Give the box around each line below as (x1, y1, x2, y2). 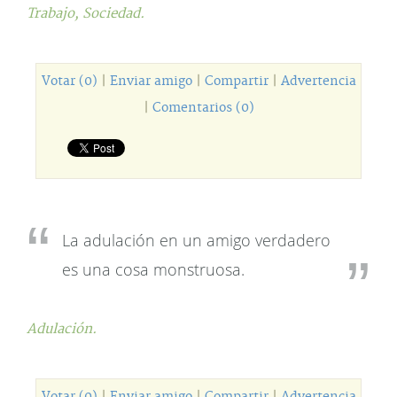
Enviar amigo (109, 74, 192, 90)
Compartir (204, 74, 269, 90)
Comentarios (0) (152, 100, 254, 116)
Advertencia (280, 74, 356, 90)
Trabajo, (27, 5, 82, 22)
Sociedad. (82, 5, 144, 22)
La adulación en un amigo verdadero (62, 230, 331, 251)
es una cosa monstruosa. (62, 259, 245, 280)
